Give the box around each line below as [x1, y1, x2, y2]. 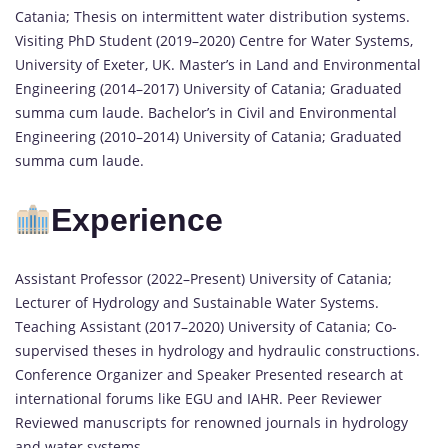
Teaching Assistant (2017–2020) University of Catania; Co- [15, 317, 397, 337]
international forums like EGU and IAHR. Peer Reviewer [15, 389, 382, 409]
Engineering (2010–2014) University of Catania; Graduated [15, 127, 402, 147]
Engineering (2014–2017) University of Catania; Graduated [15, 79, 402, 99]
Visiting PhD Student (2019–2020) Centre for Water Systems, [15, 31, 413, 51]
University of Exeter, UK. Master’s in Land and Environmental [15, 55, 421, 75]
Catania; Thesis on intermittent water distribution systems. [15, 7, 410, 27]
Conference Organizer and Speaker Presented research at [15, 365, 403, 385]
